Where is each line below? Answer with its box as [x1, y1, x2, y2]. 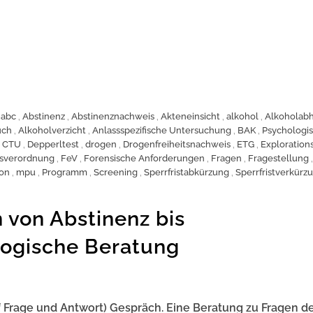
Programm [42, 166, 87, 177]
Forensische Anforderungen [84, 152, 205, 163]
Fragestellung [248, 152, 309, 163]
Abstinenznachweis [71, 110, 154, 122]
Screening [94, 166, 138, 177]
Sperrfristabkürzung [144, 166, 229, 177]
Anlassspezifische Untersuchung [92, 124, 231, 136]
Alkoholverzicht [18, 124, 86, 136]
